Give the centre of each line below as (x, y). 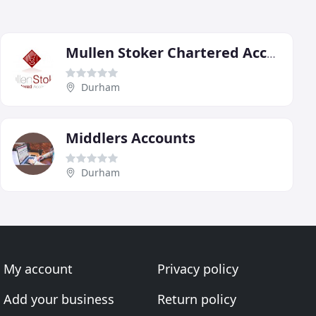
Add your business (59, 299)
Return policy (196, 299)
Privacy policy (197, 269)
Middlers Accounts (130, 138)
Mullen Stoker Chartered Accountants (271, 54)
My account (38, 269)
